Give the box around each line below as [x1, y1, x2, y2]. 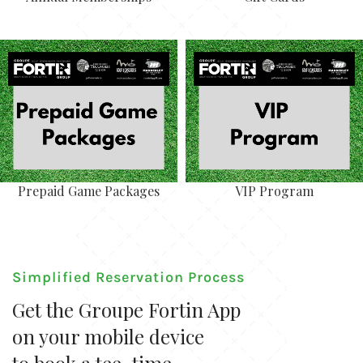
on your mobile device [12, 322, 205, 349]
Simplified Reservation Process [12, 267, 246, 286]
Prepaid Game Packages [18, 181, 160, 199]
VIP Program [235, 181, 314, 199]
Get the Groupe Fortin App [12, 296, 241, 322]
